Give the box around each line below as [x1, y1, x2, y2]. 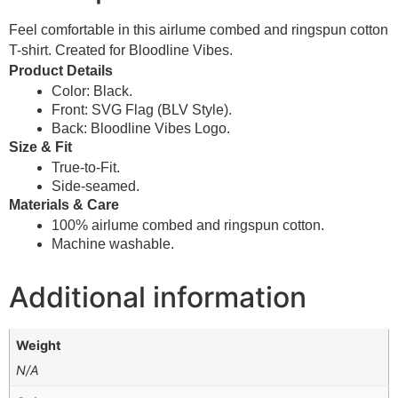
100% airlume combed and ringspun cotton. [52, 217, 324, 233]
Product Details [9, 62, 113, 78]
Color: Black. [52, 83, 132, 99]
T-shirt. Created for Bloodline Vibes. [9, 42, 233, 58]
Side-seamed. [52, 178, 139, 194]
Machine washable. [52, 235, 174, 251]
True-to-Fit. [52, 159, 120, 175]
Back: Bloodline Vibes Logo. [52, 120, 230, 136]
